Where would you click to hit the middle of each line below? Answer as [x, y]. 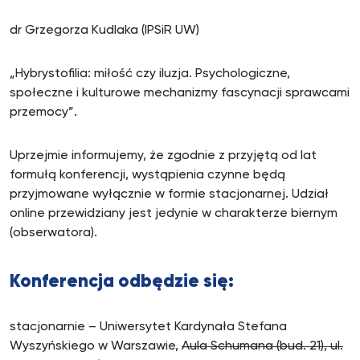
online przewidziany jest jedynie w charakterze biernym [174, 214]
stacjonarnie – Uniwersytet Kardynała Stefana [148, 327]
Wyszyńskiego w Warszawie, [96, 346]
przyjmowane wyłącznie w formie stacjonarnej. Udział [169, 194]
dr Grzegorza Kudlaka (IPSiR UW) [104, 31]
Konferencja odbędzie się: [122, 282]
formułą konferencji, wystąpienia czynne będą [147, 175]
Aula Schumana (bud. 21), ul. [262, 346]
